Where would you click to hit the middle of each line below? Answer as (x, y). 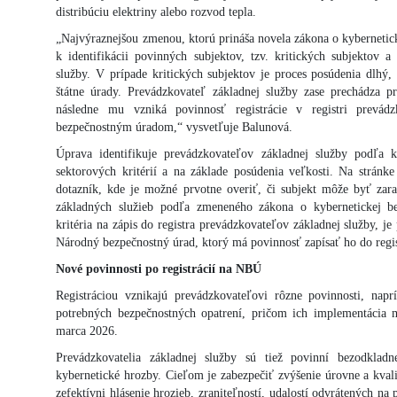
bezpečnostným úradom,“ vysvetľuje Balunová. (175, 127)
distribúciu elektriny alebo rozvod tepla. (156, 12)
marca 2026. (87, 331)
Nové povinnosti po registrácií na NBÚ (159, 269)
